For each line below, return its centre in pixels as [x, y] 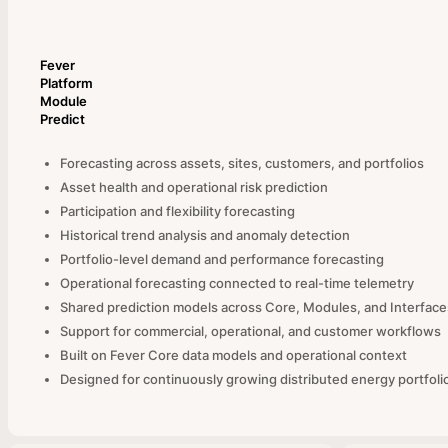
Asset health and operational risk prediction [194, 187]
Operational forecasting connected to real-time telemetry [237, 283]
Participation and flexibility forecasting [177, 211]
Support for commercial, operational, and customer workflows [250, 331]
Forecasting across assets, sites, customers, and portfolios [242, 163]
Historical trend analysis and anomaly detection [205, 235]
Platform [66, 83]
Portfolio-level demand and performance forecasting [222, 259]
